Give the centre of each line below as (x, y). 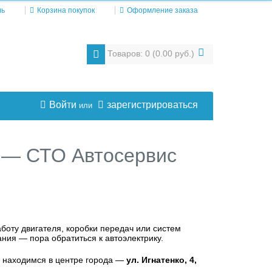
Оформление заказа (162, 10)
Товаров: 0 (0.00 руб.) (151, 54)
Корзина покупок (66, 10)
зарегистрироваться (152, 105)
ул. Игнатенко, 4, (161, 260)
